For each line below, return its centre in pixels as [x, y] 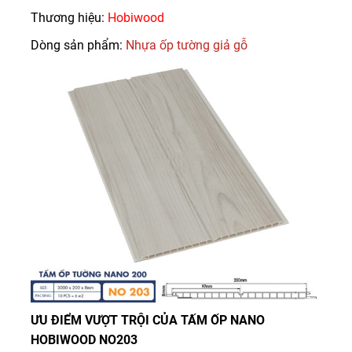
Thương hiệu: [69, 18]
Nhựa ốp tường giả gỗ [187, 45]
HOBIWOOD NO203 [84, 340]
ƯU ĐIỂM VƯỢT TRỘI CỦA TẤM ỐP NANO [148, 321]
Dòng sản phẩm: [78, 45]
